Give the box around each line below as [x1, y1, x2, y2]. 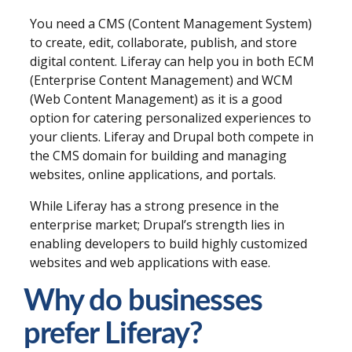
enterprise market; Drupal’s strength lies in [30, 215, 284, 233]
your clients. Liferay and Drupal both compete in [30, 127, 313, 145]
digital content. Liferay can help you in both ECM [30, 52, 314, 70]
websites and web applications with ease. [30, 253, 270, 271]
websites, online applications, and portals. [30, 165, 276, 183]
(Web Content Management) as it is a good [30, 90, 282, 108]
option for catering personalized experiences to [30, 108, 311, 126]
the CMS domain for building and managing [30, 146, 287, 164]
